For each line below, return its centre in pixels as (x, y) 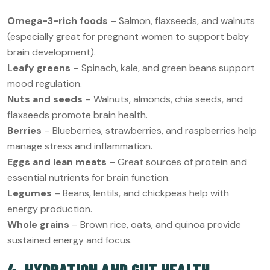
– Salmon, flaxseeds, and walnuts (181, 20)
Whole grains (38, 224)
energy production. (50, 209)
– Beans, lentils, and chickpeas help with (140, 193)
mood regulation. (45, 83)
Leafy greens (39, 67)
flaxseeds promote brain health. (77, 115)
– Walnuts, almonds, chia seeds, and (163, 99)
